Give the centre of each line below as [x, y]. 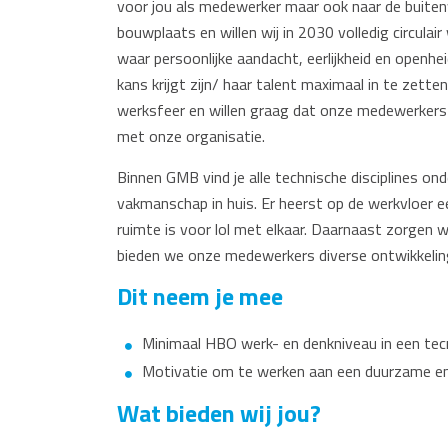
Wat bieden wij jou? [223, 413]
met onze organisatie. [191, 136]
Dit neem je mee [200, 296]
